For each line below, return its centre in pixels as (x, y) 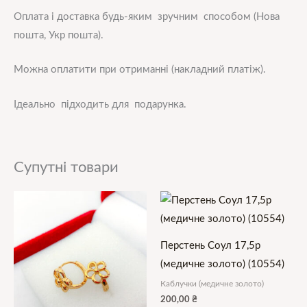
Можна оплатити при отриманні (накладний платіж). (140, 70)
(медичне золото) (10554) (222, 265)
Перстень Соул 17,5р (210, 246)
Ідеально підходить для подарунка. (100, 104)
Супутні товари (66, 168)
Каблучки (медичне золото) (212, 284)
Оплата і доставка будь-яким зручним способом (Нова (147, 17)
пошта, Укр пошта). (59, 36)
